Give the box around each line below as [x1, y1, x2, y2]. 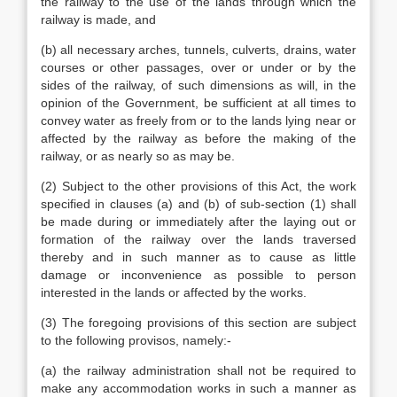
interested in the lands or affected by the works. [41, 285, 307, 300]
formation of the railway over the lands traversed [41, 232, 356, 246]
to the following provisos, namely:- [41, 333, 231, 347]
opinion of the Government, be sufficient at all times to [41, 96, 356, 110]
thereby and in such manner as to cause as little [41, 250, 356, 264]
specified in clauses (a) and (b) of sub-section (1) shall [41, 197, 356, 211]
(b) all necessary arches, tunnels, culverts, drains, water [41, 43, 356, 57]
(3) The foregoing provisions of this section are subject [41, 315, 356, 330]
